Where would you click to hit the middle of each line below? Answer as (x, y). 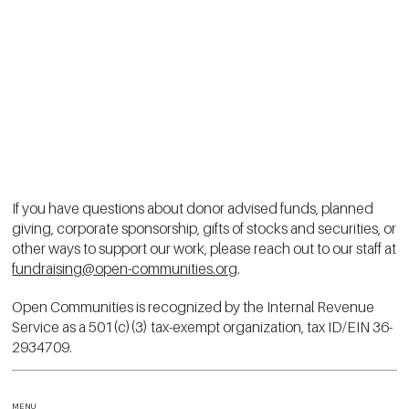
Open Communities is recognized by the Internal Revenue (194, 306)
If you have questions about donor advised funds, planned (193, 208)
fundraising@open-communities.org (125, 268)
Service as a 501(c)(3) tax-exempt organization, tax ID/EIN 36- (203, 326)
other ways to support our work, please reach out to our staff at (204, 248)
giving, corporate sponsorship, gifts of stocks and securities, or (204, 228)
